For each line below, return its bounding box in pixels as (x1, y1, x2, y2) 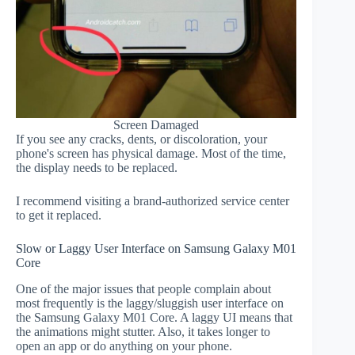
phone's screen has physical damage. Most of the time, (16, 147, 286, 161)
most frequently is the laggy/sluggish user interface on (16, 296, 284, 310)
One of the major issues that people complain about (16, 282, 271, 296)
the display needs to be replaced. (16, 161, 177, 175)
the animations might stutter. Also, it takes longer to (16, 325, 270, 338)
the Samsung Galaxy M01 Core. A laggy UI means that (16, 311, 292, 324)
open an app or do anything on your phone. (16, 339, 232, 353)
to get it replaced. (16, 208, 101, 223)
